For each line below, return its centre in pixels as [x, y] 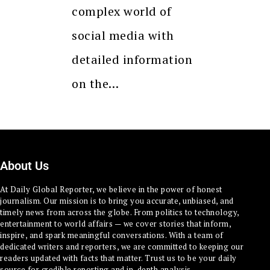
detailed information [132, 59]
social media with [123, 35]
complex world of [121, 11]
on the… [96, 83]
